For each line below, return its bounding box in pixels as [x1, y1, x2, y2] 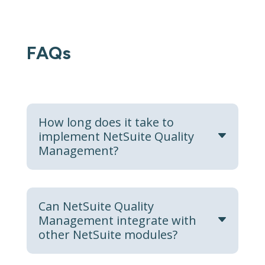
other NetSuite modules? [38, 226, 177, 243]
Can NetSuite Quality [38, 198, 154, 214]
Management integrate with [38, 212, 196, 228]
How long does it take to [38, 114, 174, 130]
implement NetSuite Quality [38, 128, 194, 144]
